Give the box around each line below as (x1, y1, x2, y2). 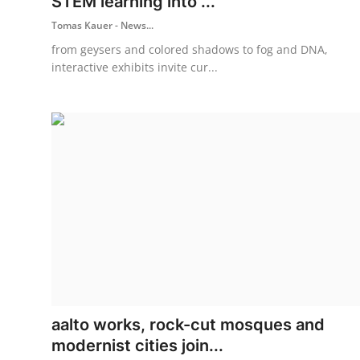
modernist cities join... (51, 335, 223, 355)
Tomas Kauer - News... (51, 18, 153, 32)
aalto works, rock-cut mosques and (51, 314, 325, 334)
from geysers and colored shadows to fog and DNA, (51, 41, 328, 57)
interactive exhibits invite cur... (51, 59, 218, 75)
